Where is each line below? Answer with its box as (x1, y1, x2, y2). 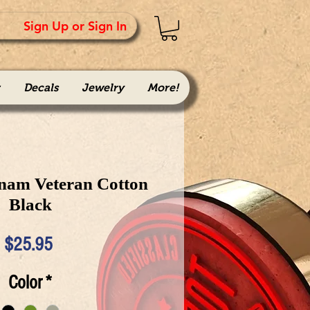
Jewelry (81, 82, 124, 93)
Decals (23, 82, 58, 93)
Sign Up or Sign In (24, 17, 127, 34)
